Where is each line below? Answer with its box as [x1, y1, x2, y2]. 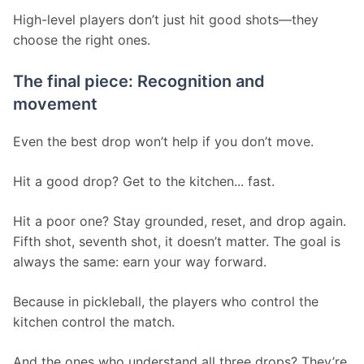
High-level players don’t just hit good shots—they [13, 11, 323, 28]
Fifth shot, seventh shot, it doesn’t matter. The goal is [13, 233, 344, 250]
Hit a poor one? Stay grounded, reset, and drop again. [13, 213, 350, 230]
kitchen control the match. [13, 314, 175, 331]
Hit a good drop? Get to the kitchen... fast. [13, 173, 275, 190]
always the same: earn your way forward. [13, 253, 266, 271]
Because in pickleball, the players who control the [13, 293, 323, 310]
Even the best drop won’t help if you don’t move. [13, 133, 314, 150]
